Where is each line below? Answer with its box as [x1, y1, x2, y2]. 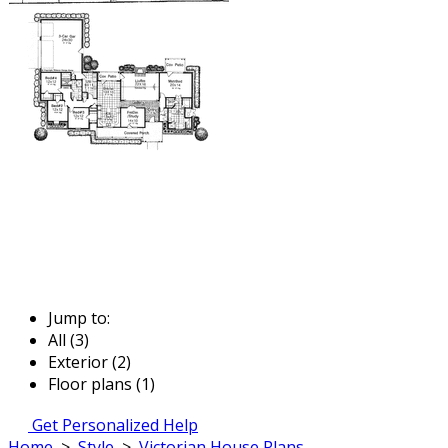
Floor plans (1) [48, 372, 155, 395]
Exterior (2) [48, 350, 131, 373]
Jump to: [48, 306, 110, 329]
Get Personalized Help [32, 413, 198, 436]
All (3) [48, 328, 89, 351]
